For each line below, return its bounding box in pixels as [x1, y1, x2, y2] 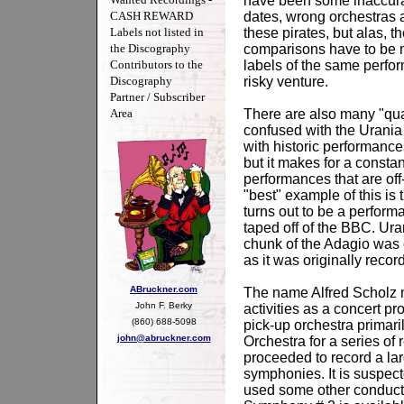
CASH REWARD [110, 9, 193, 23]
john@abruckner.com [116, 332, 211, 343]
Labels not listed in [110, 25, 204, 39]
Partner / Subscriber [110, 90, 205, 104]
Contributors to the [110, 58, 203, 71]
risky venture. [243, 74, 328, 89]
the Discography [110, 41, 190, 55]
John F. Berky [135, 299, 192, 310]
